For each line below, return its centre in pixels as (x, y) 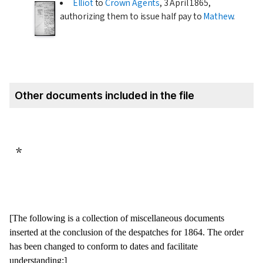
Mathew (218, 17)
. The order (223, 232)
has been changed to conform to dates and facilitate (104, 246)
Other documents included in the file (104, 95)
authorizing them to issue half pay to (132, 17)
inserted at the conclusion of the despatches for (97, 232)
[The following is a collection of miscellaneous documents (117, 218)
